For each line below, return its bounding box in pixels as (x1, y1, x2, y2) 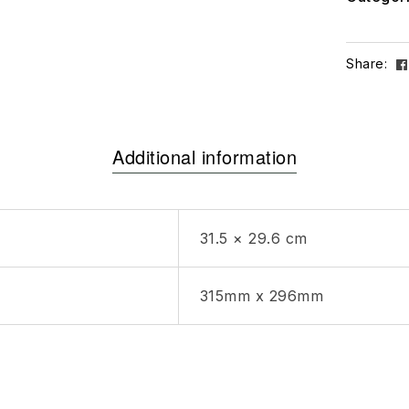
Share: (346, 55, 387, 71)
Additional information (112, 142, 297, 170)
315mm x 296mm (199, 286, 324, 305)
